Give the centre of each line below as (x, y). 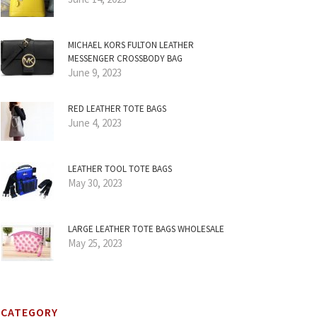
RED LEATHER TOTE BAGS (117, 109)
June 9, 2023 (95, 73)
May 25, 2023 (95, 243)
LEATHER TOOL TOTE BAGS (120, 169)
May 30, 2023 (95, 183)
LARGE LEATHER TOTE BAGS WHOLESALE (146, 229)
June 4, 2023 (95, 123)
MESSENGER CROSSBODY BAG (125, 58)
